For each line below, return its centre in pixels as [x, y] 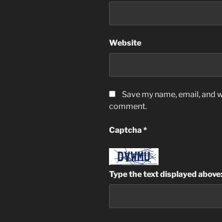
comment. [128, 107]
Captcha [126, 130]
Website [125, 43]
